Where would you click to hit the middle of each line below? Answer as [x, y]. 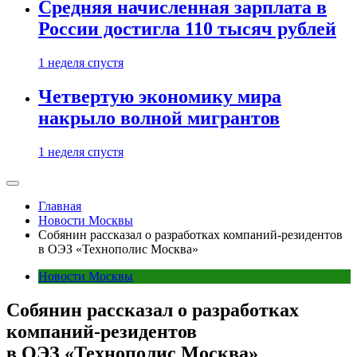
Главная [60, 206]
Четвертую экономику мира [160, 97]
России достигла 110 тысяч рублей [187, 29]
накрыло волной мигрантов [159, 118]
